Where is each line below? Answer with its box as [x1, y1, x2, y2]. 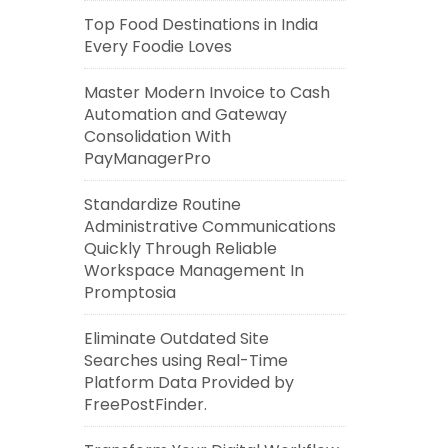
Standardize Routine [83, 193, 241, 216]
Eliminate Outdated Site [83, 327, 269, 350]
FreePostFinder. [83, 393, 207, 416]
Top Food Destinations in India [83, 13, 318, 36]
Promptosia [83, 281, 176, 304]
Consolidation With [83, 125, 231, 148]
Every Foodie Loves [83, 35, 232, 58]
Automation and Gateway [83, 103, 287, 126]
